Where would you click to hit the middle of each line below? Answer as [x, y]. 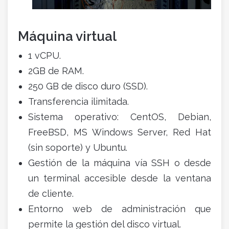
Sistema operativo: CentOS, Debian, [120, 117]
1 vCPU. [44, 56]
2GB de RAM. [56, 71]
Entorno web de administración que [120, 209]
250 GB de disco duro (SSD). [88, 86]
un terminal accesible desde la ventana [120, 178]
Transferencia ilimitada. [78, 102]
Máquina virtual [67, 37]
